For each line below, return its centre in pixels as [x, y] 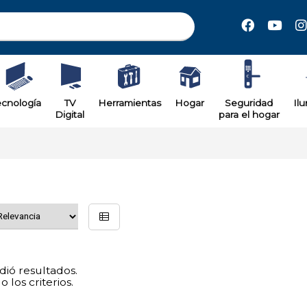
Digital [70, 114]
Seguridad [249, 103]
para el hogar [249, 114]
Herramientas [130, 103]
